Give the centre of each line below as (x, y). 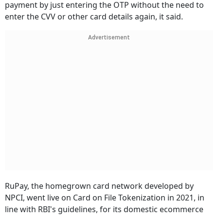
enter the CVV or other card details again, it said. (94, 17)
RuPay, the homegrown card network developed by (99, 186)
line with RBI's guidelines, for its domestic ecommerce (104, 209)
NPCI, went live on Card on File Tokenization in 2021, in (105, 198)
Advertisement (109, 38)
